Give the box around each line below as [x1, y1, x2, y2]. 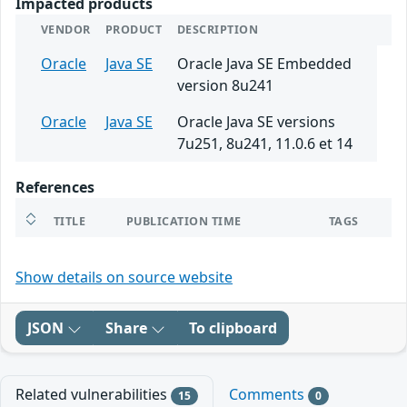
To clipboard [189, 318, 277, 338]
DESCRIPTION [177, 22, 259, 37]
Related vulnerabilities [15, 384, 171, 404]
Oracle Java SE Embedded [177, 54, 352, 74]
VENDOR [41, 22, 91, 37]
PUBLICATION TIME [126, 213, 242, 229]
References [15, 177, 94, 197]
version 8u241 [177, 75, 273, 95]
